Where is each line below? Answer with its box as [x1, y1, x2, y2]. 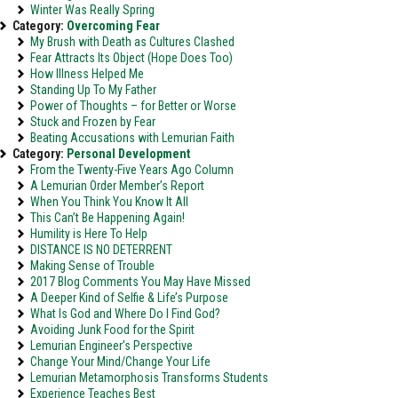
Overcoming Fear [67, 19, 160, 33]
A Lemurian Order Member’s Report [30, 179, 204, 193]
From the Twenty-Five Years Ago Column [30, 163, 234, 177]
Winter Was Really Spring [30, 3, 155, 17]
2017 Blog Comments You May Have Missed [30, 275, 251, 289]
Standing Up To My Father [30, 83, 156, 97]
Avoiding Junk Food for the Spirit [30, 322, 195, 337]
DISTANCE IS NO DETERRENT [30, 243, 172, 257]
